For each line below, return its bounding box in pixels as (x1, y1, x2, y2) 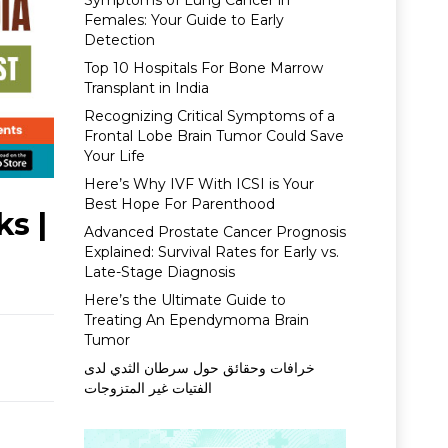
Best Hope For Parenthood (83, 195, 275, 213)
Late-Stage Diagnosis (83, 263, 235, 281)
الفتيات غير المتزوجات (83, 379, 212, 397)
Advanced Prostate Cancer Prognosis (83, 223, 346, 241)
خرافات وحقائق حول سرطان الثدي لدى (83, 359, 315, 377)
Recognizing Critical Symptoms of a (83, 107, 335, 125)
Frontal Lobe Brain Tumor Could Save (83, 127, 344, 145)
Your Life (83, 147, 145, 165)
